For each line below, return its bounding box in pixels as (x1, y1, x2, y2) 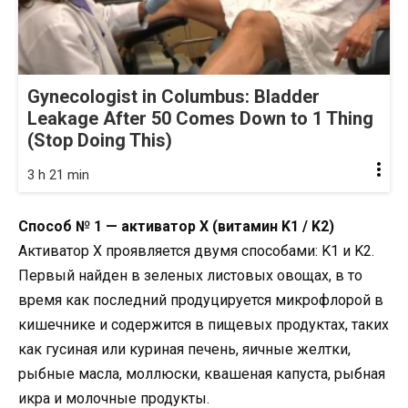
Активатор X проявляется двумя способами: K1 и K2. (18, 242, 374, 260)
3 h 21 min (27, 167, 89, 184)
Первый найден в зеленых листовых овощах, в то (18, 267, 362, 285)
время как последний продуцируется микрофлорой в (18, 291, 383, 310)
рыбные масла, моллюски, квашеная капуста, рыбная (18, 365, 385, 383)
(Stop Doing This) (27, 129, 172, 152)
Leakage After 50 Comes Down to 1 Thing (27, 107, 373, 130)
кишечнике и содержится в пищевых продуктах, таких (18, 316, 389, 334)
